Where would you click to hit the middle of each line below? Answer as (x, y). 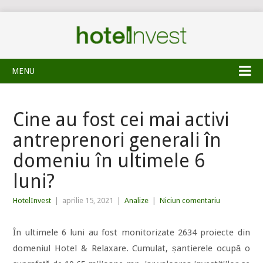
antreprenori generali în (117, 140)
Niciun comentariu (190, 200)
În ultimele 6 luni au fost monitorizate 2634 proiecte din (131, 232)
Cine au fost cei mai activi (121, 120)
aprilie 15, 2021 (88, 200)
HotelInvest (32, 200)
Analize (137, 200)
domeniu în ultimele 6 (109, 161)
